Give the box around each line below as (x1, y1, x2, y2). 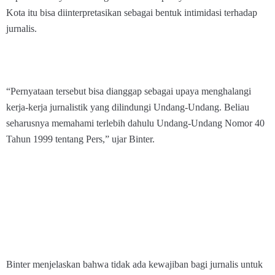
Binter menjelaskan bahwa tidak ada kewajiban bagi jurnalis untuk (6, 259, 263, 269)
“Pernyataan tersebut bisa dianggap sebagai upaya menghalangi (6, 86, 251, 96)
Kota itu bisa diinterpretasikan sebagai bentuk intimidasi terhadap (6, 7, 257, 18)
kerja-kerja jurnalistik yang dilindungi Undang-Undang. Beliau (6, 102, 249, 112)
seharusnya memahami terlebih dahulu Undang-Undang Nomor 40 (6, 118, 265, 128)
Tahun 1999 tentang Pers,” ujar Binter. (6, 134, 155, 144)
